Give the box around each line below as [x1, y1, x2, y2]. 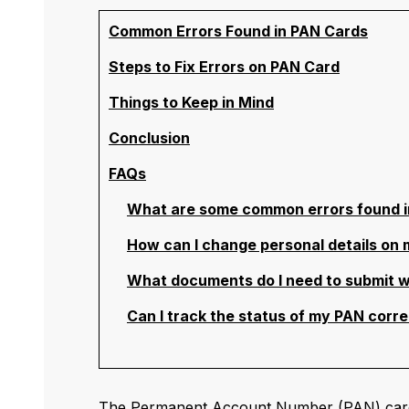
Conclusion [109, 129, 190, 148]
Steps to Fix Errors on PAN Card [109, 58, 340, 77]
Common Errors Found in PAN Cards [109, 22, 368, 41]
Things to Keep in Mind [109, 93, 274, 112]
